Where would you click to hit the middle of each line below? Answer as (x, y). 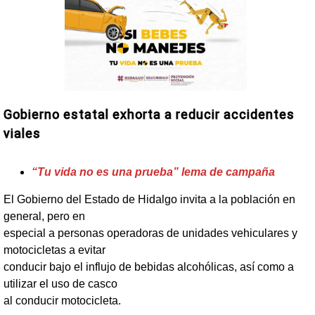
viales (22, 134)
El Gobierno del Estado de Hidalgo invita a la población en (149, 199)
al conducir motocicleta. (62, 300)
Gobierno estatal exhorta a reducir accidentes (149, 115)
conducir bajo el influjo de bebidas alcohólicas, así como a (149, 266)
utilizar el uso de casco (60, 283)
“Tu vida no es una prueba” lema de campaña (153, 172)
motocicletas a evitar (54, 250)
